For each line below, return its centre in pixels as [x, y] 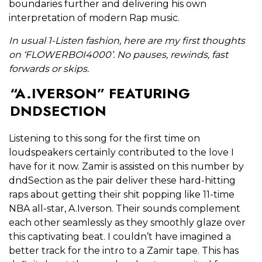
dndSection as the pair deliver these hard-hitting [122, 181]
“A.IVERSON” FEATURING [100, 94]
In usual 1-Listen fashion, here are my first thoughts [127, 41]
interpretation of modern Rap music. [95, 18]
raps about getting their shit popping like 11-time [122, 195]
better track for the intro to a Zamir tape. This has [124, 251]
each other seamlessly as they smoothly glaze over [127, 223]
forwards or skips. [50, 69]
